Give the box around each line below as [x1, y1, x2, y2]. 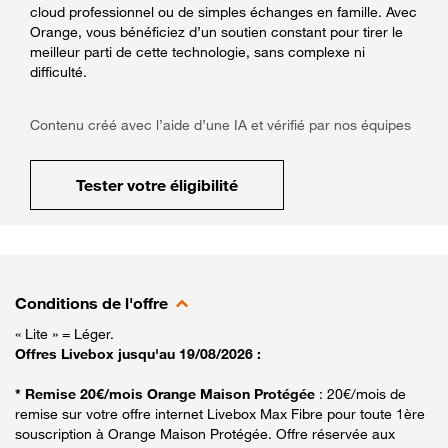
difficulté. [30, 62, 87, 80]
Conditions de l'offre [15, 292, 168, 313]
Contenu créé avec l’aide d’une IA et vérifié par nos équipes [30, 115, 411, 133]
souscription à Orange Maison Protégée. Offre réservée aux [15, 424, 395, 442]
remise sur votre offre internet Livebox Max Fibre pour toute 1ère [15, 404, 425, 422]
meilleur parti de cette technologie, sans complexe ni [30, 42, 365, 60]
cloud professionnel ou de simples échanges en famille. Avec [30, 2, 417, 20]
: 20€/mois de [319, 384, 406, 402]
